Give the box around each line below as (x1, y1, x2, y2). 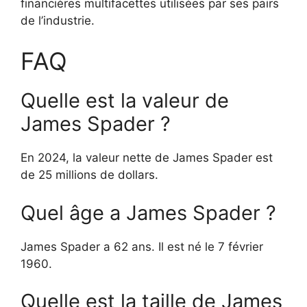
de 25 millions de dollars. (21, 168, 158, 182)
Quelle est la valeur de (21, 88, 229, 113)
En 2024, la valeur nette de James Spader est (21, 151, 273, 165)
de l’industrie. (21, 13, 95, 27)
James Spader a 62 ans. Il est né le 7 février (21, 239, 263, 254)
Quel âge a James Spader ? (21, 200, 276, 225)
